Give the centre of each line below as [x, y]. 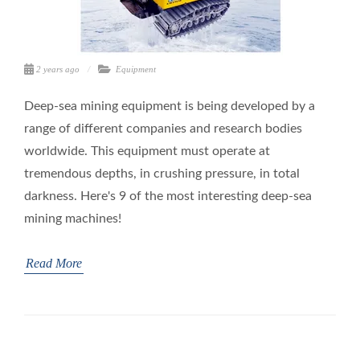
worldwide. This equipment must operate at [147, 151]
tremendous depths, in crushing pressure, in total [162, 174]
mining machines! [73, 219]
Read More [54, 263]
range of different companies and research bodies [163, 129]
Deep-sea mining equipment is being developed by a [170, 106]
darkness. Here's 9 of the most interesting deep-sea [168, 196]
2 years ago [58, 69]
